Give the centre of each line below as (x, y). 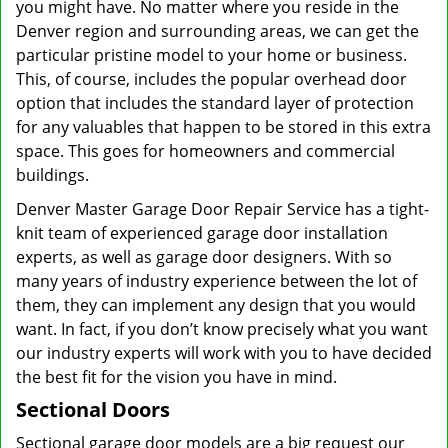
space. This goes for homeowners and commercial (205, 151)
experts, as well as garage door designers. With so (204, 257)
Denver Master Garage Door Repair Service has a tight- (222, 209)
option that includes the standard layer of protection (215, 103)
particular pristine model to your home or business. (211, 55)
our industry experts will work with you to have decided (224, 353)
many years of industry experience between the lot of (216, 281)
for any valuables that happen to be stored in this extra (223, 127)
